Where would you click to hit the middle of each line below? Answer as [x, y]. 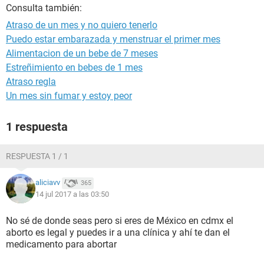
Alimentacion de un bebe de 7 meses [82, 53]
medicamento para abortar [61, 244]
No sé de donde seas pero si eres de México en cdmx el [120, 221]
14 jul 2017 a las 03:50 [72, 194]
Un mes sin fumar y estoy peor [69, 96]
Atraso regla [31, 82]
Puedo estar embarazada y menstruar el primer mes [113, 39]
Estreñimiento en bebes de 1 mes [74, 67]
